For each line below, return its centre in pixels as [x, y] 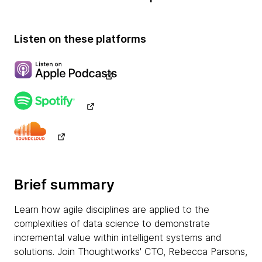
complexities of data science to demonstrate [112, 223]
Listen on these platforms [80, 39]
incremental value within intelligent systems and [118, 237]
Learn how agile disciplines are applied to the [112, 209]
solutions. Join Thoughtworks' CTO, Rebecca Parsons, [131, 251]
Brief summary [64, 185]
